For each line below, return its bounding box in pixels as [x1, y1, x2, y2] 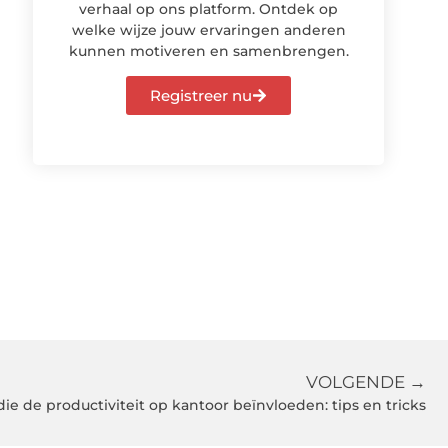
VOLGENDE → [306, 372, 426, 393]
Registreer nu [150, 86, 253, 106]
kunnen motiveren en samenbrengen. [68, 41, 349, 60]
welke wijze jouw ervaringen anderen [71, 20, 346, 39]
